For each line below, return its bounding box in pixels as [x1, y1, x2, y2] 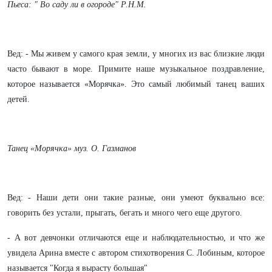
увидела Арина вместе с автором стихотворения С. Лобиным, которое [7, 248, 265, 257]
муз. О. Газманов [74, 144, 136, 153]
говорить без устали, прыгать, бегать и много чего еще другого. [7, 208, 242, 217]
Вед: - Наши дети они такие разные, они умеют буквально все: [7, 193, 265, 202]
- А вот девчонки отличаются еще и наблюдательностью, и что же [7, 233, 265, 242]
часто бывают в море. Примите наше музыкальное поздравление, [7, 64, 265, 73]
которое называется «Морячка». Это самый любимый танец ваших [7, 80, 265, 89]
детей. [7, 95, 30, 104]
